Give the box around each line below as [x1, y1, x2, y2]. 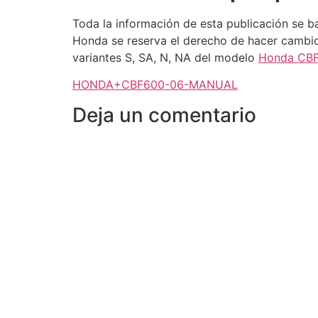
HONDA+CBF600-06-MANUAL [72, 77, 238, 92]
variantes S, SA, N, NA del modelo [72, 50, 258, 65]
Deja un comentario [72, 102, 256, 127]
